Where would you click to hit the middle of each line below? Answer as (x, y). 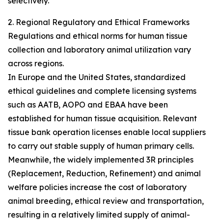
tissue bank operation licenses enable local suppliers (107, 132)
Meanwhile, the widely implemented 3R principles (101, 160)
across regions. (36, 64)
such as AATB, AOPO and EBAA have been (88, 105)
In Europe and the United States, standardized (97, 77)
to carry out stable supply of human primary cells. (101, 146)
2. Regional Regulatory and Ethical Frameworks (99, 22)
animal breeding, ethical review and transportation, (106, 201)
